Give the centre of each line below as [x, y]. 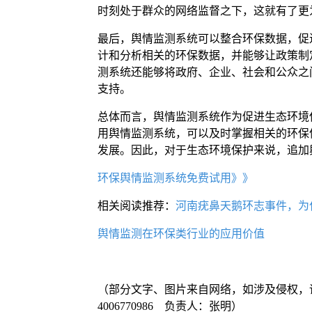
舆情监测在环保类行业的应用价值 [181, 234]
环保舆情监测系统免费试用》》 [175, 178]
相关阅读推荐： [136, 206]
